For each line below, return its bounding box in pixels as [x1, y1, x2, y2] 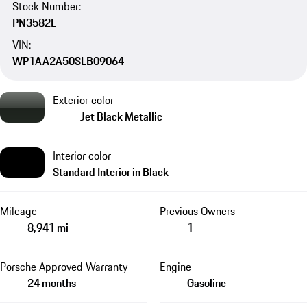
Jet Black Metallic [80, 108, 162, 125]
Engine [159, 258, 191, 275]
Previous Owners [159, 203, 235, 220]
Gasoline [186, 275, 226, 292]
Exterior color [53, 92, 114, 109]
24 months [27, 275, 76, 292]
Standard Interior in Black [53, 164, 169, 181]
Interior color [53, 147, 111, 164]
